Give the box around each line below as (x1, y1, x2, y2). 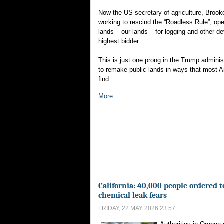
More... (98, 92, 119, 100)
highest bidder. (98, 37, 140, 45)
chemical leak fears (98, 190, 167, 200)
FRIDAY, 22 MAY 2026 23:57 (98, 205, 175, 212)
